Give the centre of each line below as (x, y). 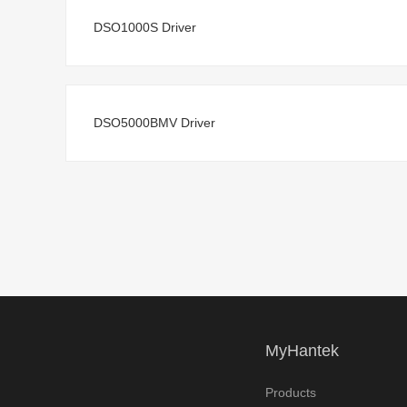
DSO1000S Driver (145, 27)
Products (291, 392)
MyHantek (302, 351)
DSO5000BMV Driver (154, 123)
